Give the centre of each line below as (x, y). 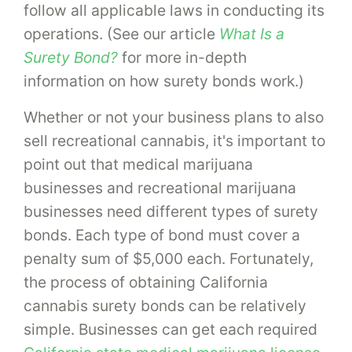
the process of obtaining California (146, 282)
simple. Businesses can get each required (170, 330)
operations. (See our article (121, 34)
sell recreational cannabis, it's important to (174, 141)
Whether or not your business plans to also (174, 117)
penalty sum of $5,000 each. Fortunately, (169, 259)
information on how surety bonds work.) (164, 81)
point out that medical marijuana (138, 165)
